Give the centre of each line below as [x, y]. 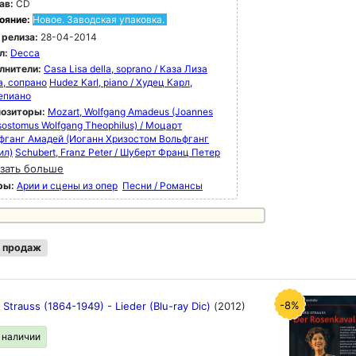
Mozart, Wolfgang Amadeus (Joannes [130, 112]
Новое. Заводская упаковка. [99, 19]
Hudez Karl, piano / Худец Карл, [121, 82]
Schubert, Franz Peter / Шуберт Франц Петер [118, 152]
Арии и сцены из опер [67, 186]
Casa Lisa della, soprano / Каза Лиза [126, 69]
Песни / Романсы [163, 186]
